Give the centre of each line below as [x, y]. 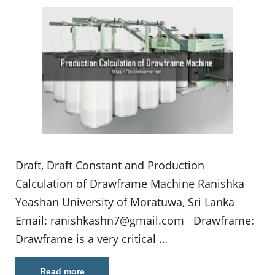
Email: [33, 220]
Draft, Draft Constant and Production [110, 165]
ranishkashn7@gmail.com [117, 220]
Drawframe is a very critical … [91, 238]
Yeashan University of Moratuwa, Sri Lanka [125, 202]
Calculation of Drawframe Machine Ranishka [130, 183]
